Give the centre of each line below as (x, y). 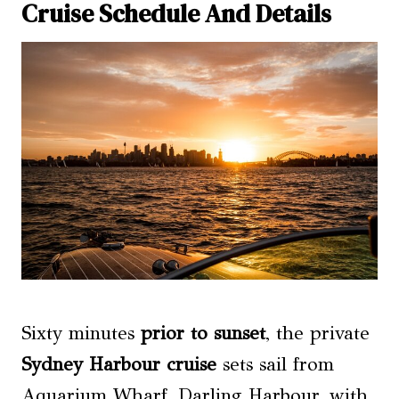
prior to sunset (203, 333)
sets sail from (275, 364)
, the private (318, 333)
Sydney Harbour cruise (119, 364)
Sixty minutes (81, 333)
